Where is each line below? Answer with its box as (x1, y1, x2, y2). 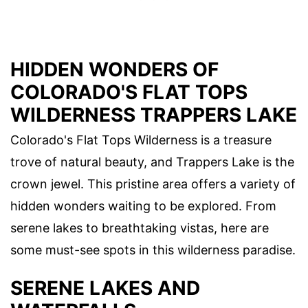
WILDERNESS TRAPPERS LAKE (10, 103, 297, 127)
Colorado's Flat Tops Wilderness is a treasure (10, 133, 272, 148)
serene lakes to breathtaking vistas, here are (10, 221, 269, 236)
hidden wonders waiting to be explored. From (10, 199, 276, 214)
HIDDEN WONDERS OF (10, 58, 219, 82)
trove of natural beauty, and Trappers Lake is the (10, 155, 294, 170)
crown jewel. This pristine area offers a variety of (10, 177, 296, 192)
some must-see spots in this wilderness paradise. (10, 243, 296, 258)
